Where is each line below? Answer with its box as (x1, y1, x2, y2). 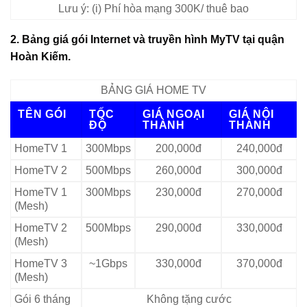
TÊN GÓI (18, 108, 66, 121)
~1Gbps (89, 258, 127, 270)
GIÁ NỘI (229, 108, 274, 121)
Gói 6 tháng (14, 293, 71, 306)
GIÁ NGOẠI (143, 108, 206, 121)
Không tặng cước (147, 293, 232, 306)
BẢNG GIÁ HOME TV (101, 84, 206, 97)
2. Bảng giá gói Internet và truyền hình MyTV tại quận (10, 34, 284, 46)
